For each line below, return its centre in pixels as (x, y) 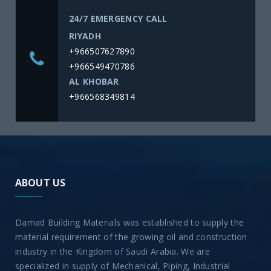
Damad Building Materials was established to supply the (130, 223)
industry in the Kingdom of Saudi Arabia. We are (113, 252)
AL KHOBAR (94, 82)
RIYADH (85, 36)
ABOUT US (41, 183)
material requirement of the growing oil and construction (131, 237)
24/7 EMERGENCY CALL (118, 19)
